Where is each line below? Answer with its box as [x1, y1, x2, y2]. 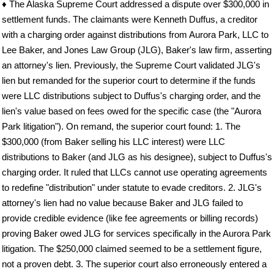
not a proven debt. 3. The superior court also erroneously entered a [2, 259, 267, 270]
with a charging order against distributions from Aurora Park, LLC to [2, 29, 268, 40]
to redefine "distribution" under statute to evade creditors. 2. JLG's [2, 182, 262, 193]
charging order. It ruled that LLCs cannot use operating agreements [2, 167, 267, 178]
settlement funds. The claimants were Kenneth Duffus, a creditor [2, 14, 257, 25]
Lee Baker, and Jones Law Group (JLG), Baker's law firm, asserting [2, 45, 272, 56]
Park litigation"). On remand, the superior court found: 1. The [2, 121, 240, 132]
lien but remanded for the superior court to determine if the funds [2, 75, 256, 86]
